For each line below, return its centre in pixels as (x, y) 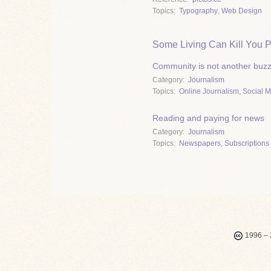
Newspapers (200, 144)
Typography (198, 11)
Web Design (242, 11)
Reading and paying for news (208, 118)
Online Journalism (209, 91)
